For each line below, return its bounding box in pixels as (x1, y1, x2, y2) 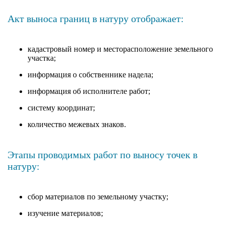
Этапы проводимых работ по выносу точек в (8, 149, 197, 160)
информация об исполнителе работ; (28, 86, 150, 95)
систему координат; (28, 103, 95, 112)
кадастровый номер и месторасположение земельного (28, 44, 213, 53)
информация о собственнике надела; (28, 70, 153, 79)
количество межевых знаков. (28, 120, 126, 129)
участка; (28, 53, 56, 62)
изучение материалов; (28, 208, 103, 217)
